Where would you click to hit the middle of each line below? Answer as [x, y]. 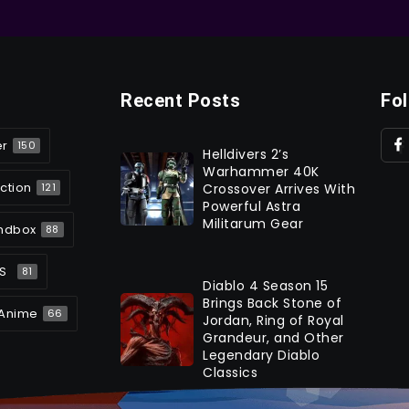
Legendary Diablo [261, 356]
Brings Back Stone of [272, 304]
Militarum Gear [253, 223]
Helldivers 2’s [246, 154]
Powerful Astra [252, 206]
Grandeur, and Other [273, 338]
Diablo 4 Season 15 [265, 286]
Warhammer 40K [261, 171]
